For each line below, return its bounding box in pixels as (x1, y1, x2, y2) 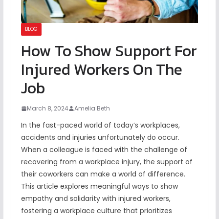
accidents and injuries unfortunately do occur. (21, 132, 179, 143)
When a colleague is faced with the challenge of (21, 145, 187, 155)
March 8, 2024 (26, 104, 68, 113)
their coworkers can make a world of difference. (21, 169, 185, 179)
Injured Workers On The (21, 58, 182, 82)
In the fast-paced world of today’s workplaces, (21, 120, 180, 131)
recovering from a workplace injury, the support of (21, 157, 193, 167)
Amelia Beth (74, 104, 110, 113)
